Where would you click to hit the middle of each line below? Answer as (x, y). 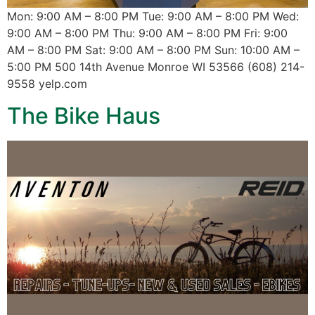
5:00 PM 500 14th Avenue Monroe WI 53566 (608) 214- (156, 67)
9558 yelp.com (47, 84)
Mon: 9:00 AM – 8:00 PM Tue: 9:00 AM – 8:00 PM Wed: (153, 17)
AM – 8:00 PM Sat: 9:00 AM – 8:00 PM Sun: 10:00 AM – (153, 50)
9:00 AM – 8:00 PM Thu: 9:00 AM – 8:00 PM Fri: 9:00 (147, 33)
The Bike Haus (84, 115)
